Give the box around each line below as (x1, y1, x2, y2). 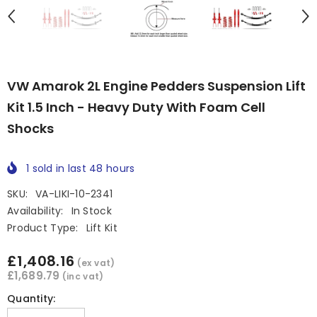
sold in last (29, 161, 90, 176)
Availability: (7, 203, 64, 218)
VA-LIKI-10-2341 (35, 186, 113, 201)
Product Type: (7, 220, 79, 235)
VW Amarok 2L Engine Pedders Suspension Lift (7, 77, 306, 96)
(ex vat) (76, 256, 115, 269)
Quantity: (7, 291, 56, 306)
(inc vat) (62, 270, 104, 282)
